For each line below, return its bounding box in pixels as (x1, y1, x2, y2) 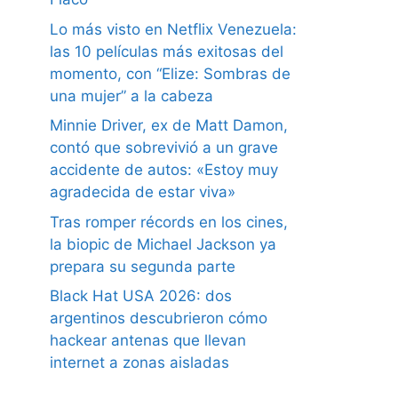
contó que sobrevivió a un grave (50, 139, 278, 157)
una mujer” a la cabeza (50, 86, 213, 105)
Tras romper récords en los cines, (50, 212, 288, 231)
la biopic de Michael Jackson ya (50, 235, 276, 253)
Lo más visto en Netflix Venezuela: (50, 20, 297, 38)
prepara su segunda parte (50, 257, 235, 275)
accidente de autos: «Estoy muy (50, 161, 278, 179)
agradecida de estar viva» (50, 183, 235, 202)
